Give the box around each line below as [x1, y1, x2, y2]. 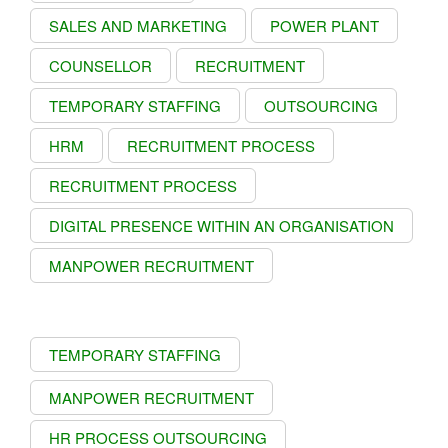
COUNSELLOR [49, 54, 152, 76]
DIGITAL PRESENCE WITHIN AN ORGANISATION [49, 214, 394, 236]
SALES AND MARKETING [49, 14, 227, 36]
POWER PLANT [270, 14, 379, 36]
